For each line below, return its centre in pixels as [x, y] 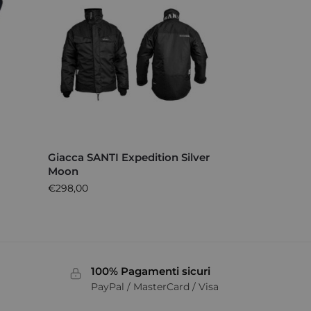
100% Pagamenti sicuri [150, 271]
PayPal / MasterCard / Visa [154, 286]
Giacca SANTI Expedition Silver [129, 158]
